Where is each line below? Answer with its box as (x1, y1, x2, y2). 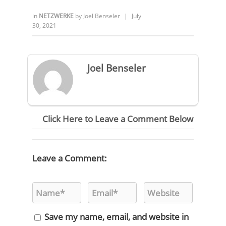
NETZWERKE (39, 12, 75, 21)
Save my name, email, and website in (44, 210, 189, 222)
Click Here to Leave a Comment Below (42, 113, 193, 125)
